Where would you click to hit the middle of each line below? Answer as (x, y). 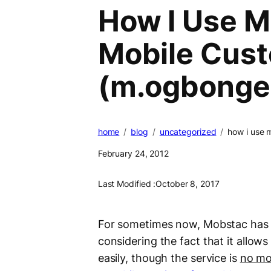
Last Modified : (127, 184)
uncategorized (188, 132)
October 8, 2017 (188, 184)
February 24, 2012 (133, 154)
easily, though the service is (169, 258)
